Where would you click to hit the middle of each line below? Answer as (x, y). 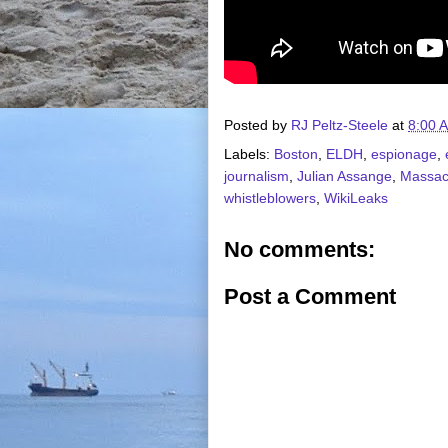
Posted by (257, 124)
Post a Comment (310, 296)
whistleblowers (270, 197)
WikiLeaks (356, 197)
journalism (256, 175)
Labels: (249, 153)
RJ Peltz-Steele (339, 124)
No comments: (299, 249)
